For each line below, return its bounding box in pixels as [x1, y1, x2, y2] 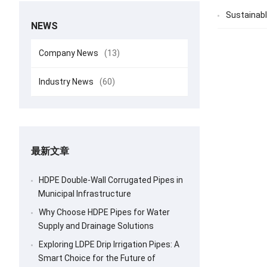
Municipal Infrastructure [38, 189, 131, 198]
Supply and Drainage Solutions [38, 221, 154, 231]
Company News [39, 48, 98, 58]
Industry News [39, 77, 94, 86]
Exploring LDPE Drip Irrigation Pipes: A [39, 240, 179, 249]
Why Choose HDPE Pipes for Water [39, 207, 170, 217]
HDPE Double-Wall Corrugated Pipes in [39, 175, 183, 185]
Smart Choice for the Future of [38, 253, 156, 263]
